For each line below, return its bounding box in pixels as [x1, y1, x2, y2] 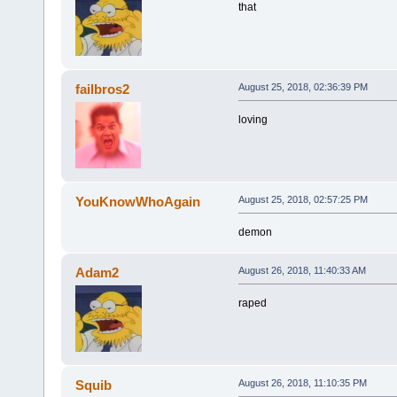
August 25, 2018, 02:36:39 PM [237, 81, 368, 92]
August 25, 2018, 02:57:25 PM [237, 193, 368, 205]
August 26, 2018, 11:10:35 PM [237, 377, 367, 388]
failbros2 [75, 81, 130, 97]
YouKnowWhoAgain [75, 193, 201, 209]
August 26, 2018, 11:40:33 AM [237, 264, 366, 276]
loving [237, 113, 268, 126]
